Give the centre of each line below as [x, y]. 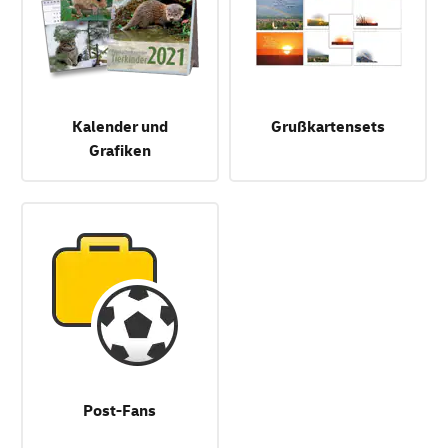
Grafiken [119, 150]
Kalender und [119, 126]
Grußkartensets [327, 126]
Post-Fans [120, 411]
